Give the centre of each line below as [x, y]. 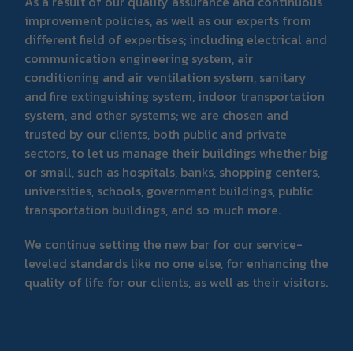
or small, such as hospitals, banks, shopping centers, [172, 171]
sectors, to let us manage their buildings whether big [176, 152]
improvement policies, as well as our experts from [168, 20]
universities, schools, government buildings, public [169, 190]
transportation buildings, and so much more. [152, 209]
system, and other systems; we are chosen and [156, 115]
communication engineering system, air [139, 58]
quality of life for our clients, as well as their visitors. [176, 282]
